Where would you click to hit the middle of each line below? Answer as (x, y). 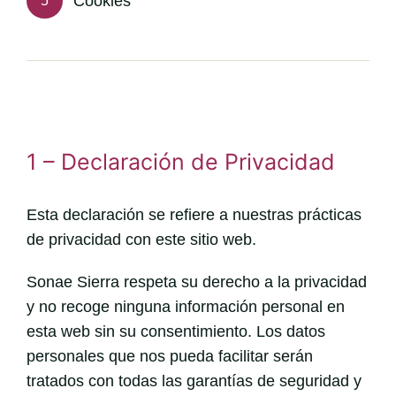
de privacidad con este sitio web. (141, 239)
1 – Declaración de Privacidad (180, 161)
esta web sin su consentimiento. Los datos (175, 331)
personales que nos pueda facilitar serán (169, 356)
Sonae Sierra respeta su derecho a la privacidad (196, 282)
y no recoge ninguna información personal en (185, 306)
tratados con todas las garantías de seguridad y (194, 381)
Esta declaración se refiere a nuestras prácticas (194, 214)
